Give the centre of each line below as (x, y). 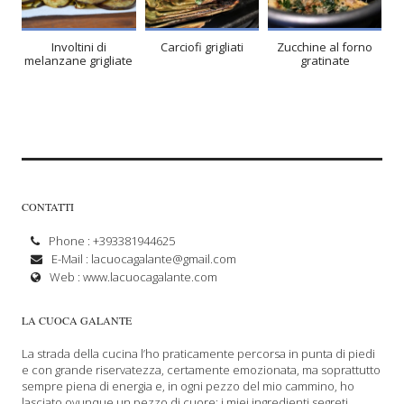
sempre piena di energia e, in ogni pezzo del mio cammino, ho (188, 386)
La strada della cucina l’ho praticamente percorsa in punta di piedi (199, 353)
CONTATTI (48, 207)
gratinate (325, 61)
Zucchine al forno (325, 47)
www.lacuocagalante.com (151, 276)
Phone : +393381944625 (112, 240)
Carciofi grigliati (202, 47)
